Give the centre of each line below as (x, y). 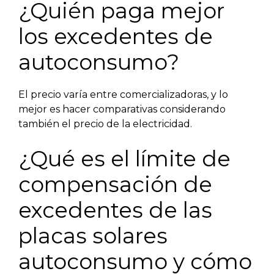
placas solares (93, 235)
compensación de (115, 184)
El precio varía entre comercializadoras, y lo (123, 94)
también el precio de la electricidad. (105, 124)
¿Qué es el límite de (124, 158)
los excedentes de (116, 36)
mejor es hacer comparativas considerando (122, 109)
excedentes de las (115, 210)
